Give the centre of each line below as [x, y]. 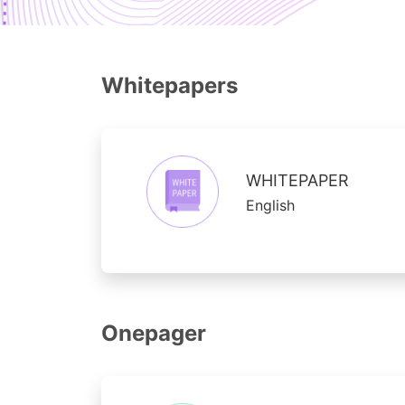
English [270, 205]
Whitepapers [170, 85]
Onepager [154, 333]
